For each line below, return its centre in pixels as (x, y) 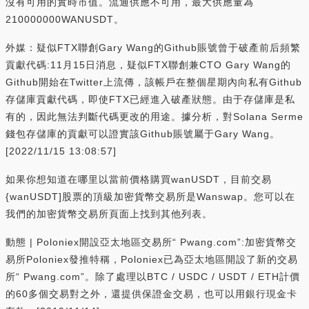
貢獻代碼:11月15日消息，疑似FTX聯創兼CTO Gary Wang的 (148, 64)
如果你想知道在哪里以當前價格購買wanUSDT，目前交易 (139, 179)
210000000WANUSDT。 (65, 19)
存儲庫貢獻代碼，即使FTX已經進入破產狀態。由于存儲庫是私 (150, 99)
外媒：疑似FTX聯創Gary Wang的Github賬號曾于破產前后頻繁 (153, 47)
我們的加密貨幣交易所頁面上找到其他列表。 (109, 213)
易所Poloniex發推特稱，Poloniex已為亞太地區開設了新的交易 (152, 259)
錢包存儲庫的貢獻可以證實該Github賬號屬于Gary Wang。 (143, 133)
